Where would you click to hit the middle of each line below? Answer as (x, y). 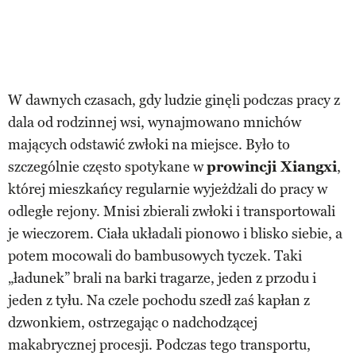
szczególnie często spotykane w (107, 166)
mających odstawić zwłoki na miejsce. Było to (149, 144)
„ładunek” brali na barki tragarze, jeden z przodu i (162, 278)
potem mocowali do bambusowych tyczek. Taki (155, 255)
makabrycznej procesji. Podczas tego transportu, (159, 344)
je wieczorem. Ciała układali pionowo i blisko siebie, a (175, 233)
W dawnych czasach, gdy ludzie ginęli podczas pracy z (174, 100)
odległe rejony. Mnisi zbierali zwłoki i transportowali (172, 211)
